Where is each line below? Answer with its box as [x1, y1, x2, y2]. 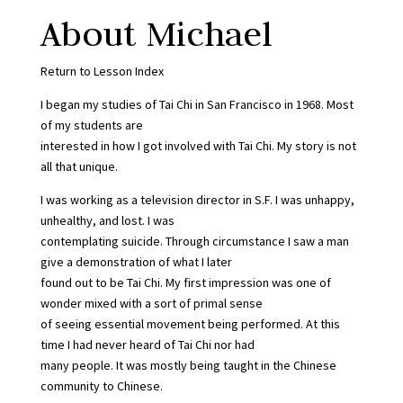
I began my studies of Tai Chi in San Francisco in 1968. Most [40, 95, 354, 112]
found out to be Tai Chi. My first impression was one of [40, 273, 331, 291]
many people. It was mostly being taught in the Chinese [40, 356, 336, 373]
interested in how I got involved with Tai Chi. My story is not [40, 137, 356, 154]
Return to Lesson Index [40, 62, 164, 79]
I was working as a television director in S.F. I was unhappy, [40, 191, 354, 208]
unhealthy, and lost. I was [40, 211, 175, 228]
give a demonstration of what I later [40, 253, 232, 270]
